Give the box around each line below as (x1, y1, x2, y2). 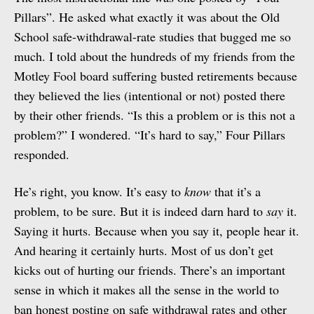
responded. (14, 146, 69, 163)
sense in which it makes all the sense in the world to (14, 281, 279, 298)
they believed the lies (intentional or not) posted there (14, 87, 285, 104)
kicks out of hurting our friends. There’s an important (14, 261, 285, 278)
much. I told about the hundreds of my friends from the (14, 48, 295, 64)
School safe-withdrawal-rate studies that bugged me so (14, 28, 291, 45)
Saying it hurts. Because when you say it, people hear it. (14, 222, 299, 239)
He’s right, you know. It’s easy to (14, 183, 184, 200)
